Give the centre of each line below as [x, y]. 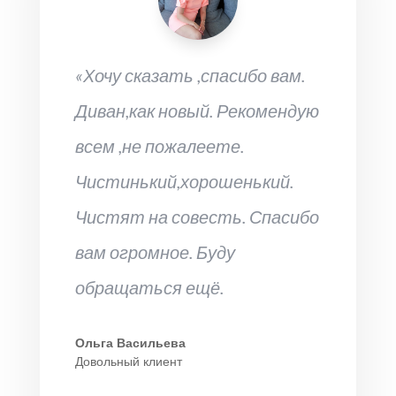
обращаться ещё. [149, 287]
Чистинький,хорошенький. [184, 181]
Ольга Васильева [130, 342]
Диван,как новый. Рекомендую [197, 110]
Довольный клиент [128, 361]
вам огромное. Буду [155, 251]
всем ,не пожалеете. [159, 145]
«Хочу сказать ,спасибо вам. [190, 75]
